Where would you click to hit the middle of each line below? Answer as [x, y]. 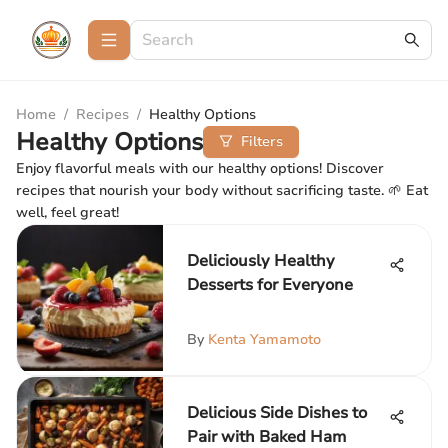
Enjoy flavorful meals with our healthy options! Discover [200, 168]
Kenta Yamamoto [264, 339]
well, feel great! [67, 212]
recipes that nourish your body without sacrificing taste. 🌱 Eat [222, 190]
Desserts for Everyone [270, 285]
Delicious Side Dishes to [277, 413]
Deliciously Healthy [261, 261]
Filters [262, 141]
